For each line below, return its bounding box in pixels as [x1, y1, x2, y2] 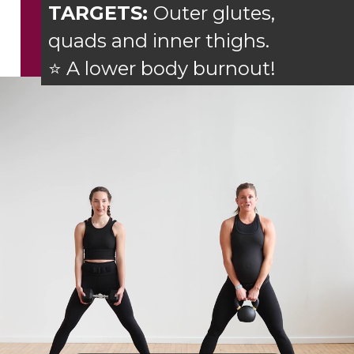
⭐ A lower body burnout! [47, 57, 276, 81]
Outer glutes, [153, 2, 280, 25]
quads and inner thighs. [47, 29, 269, 53]
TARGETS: [47, 2, 153, 25]
